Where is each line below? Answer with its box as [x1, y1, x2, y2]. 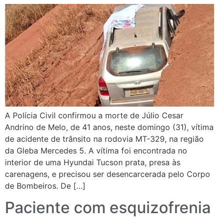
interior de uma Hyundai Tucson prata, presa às [5, 157, 180, 167]
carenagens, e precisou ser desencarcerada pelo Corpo [5, 169, 210, 179]
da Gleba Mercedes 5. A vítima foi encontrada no [5, 145, 187, 155]
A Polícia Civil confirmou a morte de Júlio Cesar [5, 110, 183, 120]
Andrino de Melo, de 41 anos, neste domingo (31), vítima [5, 122, 214, 132]
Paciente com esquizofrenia [5, 198, 211, 218]
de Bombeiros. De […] [5, 180, 86, 191]
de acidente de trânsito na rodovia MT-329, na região [5, 133, 204, 144]
